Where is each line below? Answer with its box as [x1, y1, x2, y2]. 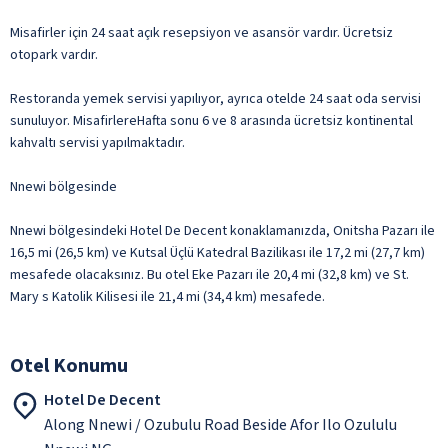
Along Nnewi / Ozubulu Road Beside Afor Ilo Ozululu [44, 413, 397, 436]
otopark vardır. [10, 44, 98, 65]
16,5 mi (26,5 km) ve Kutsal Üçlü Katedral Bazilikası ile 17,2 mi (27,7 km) [10, 242, 425, 263]
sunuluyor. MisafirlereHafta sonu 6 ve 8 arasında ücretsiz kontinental [10, 110, 413, 131]
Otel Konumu [10, 351, 128, 380]
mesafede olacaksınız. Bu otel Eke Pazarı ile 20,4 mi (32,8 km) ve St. [10, 264, 409, 285]
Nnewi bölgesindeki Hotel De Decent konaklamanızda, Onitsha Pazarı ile [10, 220, 435, 241]
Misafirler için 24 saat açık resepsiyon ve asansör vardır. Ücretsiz [10, 22, 393, 43]
